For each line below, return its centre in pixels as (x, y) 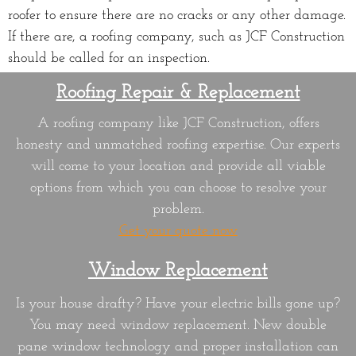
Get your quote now (178, 230)
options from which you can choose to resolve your (178, 188)
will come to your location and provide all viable (178, 166)
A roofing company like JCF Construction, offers (178, 123)
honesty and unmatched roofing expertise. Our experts (178, 145)
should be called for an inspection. (109, 58)
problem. (178, 209)
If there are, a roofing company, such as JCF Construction (176, 37)
